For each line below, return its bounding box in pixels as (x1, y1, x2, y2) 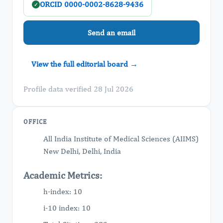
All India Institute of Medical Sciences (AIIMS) (43, 134, 199, 143)
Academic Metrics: (23, 169, 102, 181)
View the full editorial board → (31, 59, 138, 69)
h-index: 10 (43, 187, 82, 196)
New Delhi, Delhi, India (43, 146, 121, 156)
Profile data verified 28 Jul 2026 (23, 84, 133, 94)
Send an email (88, 27, 135, 37)
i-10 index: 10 (43, 203, 91, 213)
